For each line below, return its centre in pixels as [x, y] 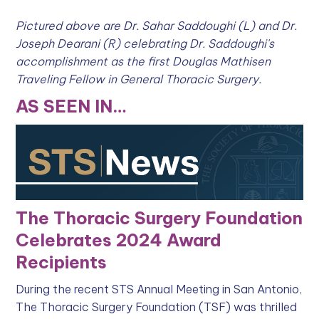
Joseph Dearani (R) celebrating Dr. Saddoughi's [145, 43]
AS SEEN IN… [72, 106]
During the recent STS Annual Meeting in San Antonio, [159, 289]
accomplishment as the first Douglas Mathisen [143, 61]
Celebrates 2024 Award [119, 240]
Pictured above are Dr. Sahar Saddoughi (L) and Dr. [157, 25]
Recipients [62, 262]
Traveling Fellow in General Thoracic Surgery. [139, 79]
